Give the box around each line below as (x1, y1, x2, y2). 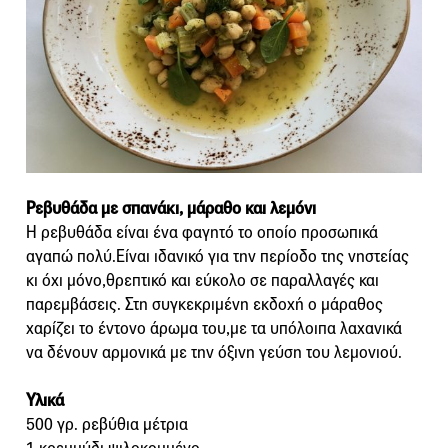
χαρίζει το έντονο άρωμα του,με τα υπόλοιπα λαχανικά (26, 318, 402, 340)
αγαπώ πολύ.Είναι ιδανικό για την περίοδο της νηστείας (26, 246, 409, 268)
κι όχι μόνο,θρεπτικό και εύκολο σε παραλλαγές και (26, 270, 379, 292)
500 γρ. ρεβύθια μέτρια (26, 414, 188, 436)
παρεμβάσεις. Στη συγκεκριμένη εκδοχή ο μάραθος (26, 294, 383, 316)
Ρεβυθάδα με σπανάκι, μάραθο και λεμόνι (26, 198, 316, 220)
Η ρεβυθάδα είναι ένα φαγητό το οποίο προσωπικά (26, 222, 378, 244)
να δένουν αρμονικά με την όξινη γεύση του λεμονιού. (26, 342, 402, 364)
